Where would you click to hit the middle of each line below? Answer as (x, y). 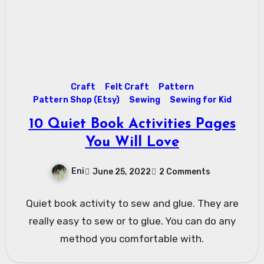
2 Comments (185, 171)
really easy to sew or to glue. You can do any (132, 221)
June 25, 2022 (122, 171)
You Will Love (132, 143)
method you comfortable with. (132, 239)
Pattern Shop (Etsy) (76, 100)
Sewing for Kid (200, 100)
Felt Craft (127, 87)
